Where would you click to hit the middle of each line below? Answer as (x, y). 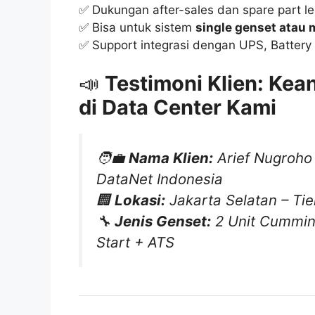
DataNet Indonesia (160, 179)
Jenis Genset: (163, 221)
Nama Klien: (171, 158)
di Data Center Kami (178, 108)
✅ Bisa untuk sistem (137, 27)
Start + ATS (135, 243)
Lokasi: (140, 200)
